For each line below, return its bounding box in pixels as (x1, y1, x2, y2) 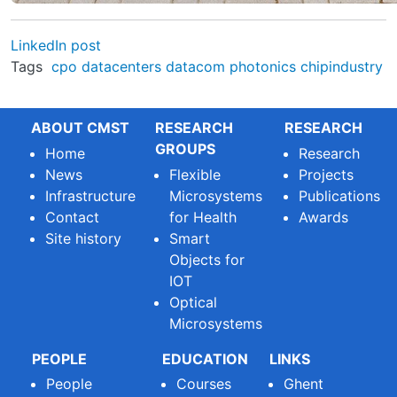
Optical (169, 292, 218, 311)
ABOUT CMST (30, 118, 129, 136)
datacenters (81, 57, 161, 75)
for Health (169, 207, 237, 226)
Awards (299, 207, 349, 226)
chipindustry (300, 57, 383, 75)
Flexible (169, 165, 222, 183)
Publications (299, 186, 381, 205)
